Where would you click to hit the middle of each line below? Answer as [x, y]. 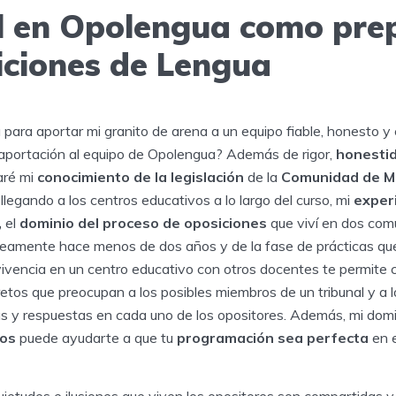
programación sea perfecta [273, 337]
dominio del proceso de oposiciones [145, 222]
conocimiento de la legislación [142, 176]
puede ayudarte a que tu [98, 337]
